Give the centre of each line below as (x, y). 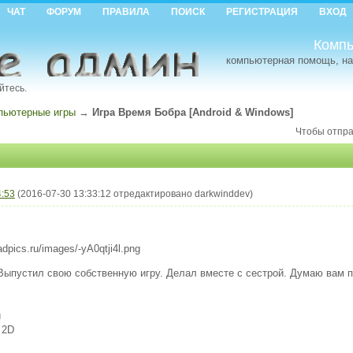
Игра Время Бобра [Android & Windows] (193, 112)
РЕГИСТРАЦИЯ (262, 12)
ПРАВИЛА (126, 12)
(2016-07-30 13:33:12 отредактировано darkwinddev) (135, 194)
